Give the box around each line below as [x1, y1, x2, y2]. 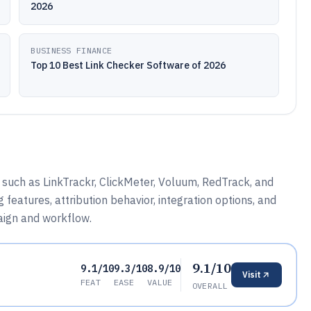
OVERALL [192, 280, 228, 291]
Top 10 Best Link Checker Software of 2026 [31, 59, 226, 72]
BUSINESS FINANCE [31, 45, 112, 56]
